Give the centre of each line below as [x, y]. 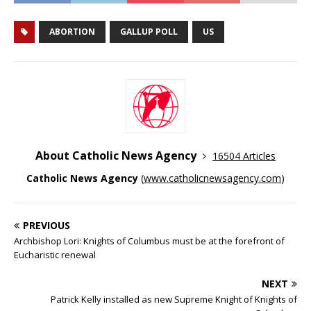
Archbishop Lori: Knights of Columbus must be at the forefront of [149, 241]
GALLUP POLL [149, 31]
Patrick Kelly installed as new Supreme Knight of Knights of [174, 299]
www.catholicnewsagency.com [212, 178]
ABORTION [72, 31]
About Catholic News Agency [117, 155]
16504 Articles [244, 155]
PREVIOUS [47, 225]
